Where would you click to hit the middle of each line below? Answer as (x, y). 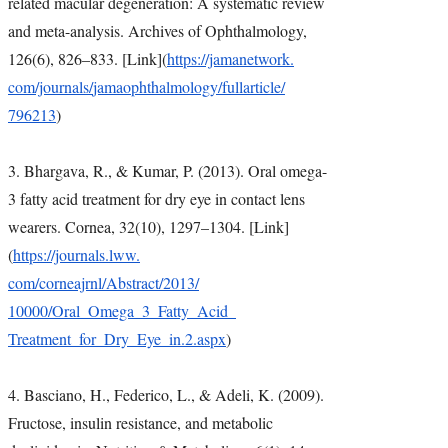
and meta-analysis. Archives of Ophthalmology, (157, 31)
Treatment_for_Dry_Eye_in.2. (102, 339)
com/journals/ (50, 87)
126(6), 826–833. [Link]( (87, 59)
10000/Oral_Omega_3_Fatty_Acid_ (122, 311)
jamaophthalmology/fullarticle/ (189, 87)
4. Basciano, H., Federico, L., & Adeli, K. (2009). (166, 395)
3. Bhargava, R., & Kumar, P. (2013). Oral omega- (167, 171)
